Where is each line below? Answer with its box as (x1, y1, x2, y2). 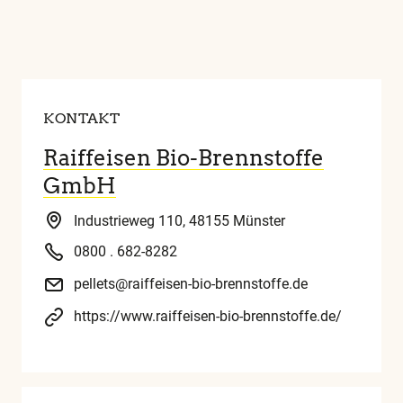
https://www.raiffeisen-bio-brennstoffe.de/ (74, 307, 342, 325)
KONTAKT (43, 109, 121, 127)
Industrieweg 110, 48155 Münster (74, 211, 285, 229)
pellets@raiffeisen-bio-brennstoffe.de (74, 274, 308, 292)
